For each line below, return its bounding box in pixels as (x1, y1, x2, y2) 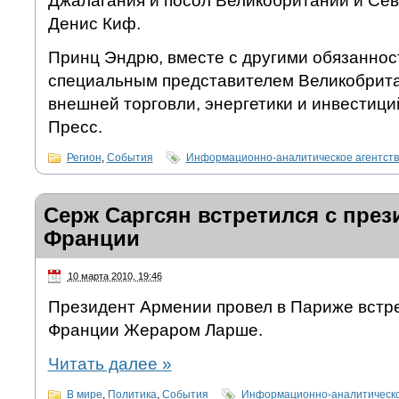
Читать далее (47, 354, 162, 374)
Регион (66, 151, 102, 165)
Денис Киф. (47, 14, 141, 34)
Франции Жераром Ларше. (47, 321, 263, 340)
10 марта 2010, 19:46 (67, 271, 162, 282)
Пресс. (47, 118, 102, 137)
